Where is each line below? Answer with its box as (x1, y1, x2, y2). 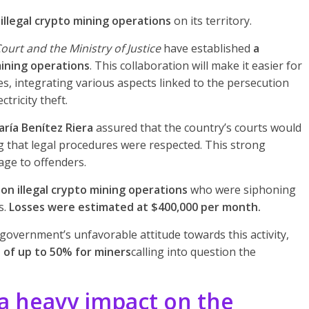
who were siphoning (188, 182, 296, 197)
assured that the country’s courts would (96, 120, 301, 135)
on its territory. (171, 13, 252, 28)
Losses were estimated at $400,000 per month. (9, 199, 261, 215)
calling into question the (131, 244, 256, 259)
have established (161, 41, 250, 56)
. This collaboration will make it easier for (90, 58, 302, 73)
